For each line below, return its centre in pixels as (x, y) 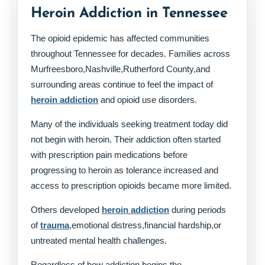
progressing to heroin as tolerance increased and (125, 170)
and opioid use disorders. (148, 100)
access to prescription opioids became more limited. (131, 186)
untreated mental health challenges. (99, 241)
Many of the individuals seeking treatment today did (129, 124)
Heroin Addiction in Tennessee (129, 14)
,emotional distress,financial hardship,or (145, 225)
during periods (198, 210)
